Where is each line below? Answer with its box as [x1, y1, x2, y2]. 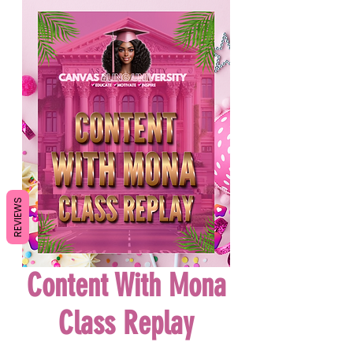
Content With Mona [26, 266, 226, 304]
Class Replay [58, 304, 194, 342]
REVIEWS [11, 197, 24, 237]
